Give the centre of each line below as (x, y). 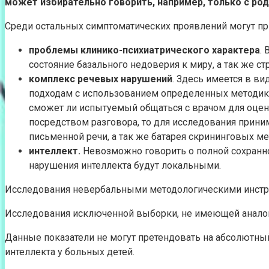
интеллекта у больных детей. (71, 252)
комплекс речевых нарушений (101, 79)
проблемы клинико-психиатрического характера (144, 50)
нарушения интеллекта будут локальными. (125, 165)
